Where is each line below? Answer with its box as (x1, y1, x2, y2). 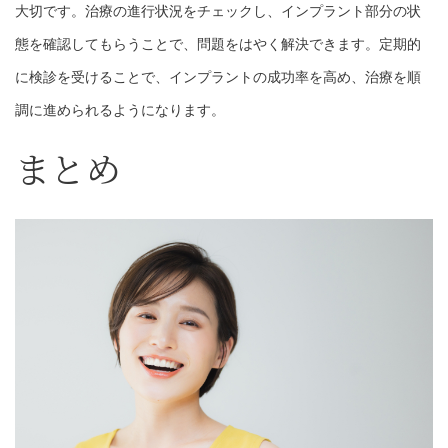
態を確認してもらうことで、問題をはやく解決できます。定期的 (15, 36, 421, 53)
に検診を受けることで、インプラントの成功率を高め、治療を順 (15, 69, 421, 86)
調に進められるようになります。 (15, 102, 225, 119)
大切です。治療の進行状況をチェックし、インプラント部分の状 (15, 3, 421, 20)
